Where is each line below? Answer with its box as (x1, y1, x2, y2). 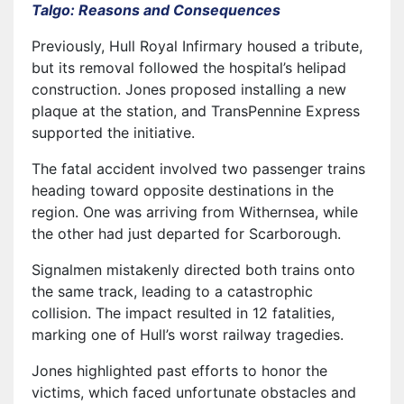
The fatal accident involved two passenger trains (32, 160, 365, 179)
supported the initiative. (32, 124, 195, 142)
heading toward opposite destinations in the (32, 181, 334, 200)
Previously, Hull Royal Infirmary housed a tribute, (32, 37, 363, 56)
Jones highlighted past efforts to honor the (32, 362, 327, 381)
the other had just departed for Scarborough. (32, 225, 341, 243)
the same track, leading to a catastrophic (32, 282, 313, 301)
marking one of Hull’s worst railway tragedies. (32, 326, 344, 344)
